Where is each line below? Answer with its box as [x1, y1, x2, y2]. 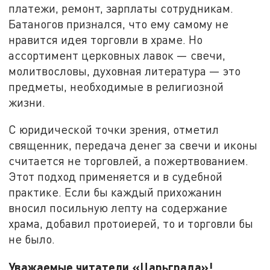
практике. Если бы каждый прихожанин [8, 185, 222, 199]
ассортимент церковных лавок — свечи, [8, 48, 226, 62]
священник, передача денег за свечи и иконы [8, 138, 258, 152]
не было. [8, 232, 55, 246]
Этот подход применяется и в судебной [8, 169, 223, 184]
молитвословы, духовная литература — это [8, 63, 241, 78]
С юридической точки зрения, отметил [8, 122, 219, 137]
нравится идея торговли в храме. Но [8, 32, 203, 46]
